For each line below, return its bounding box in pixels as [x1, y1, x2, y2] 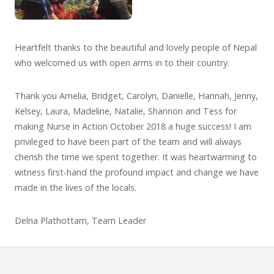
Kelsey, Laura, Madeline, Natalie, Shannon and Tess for [15, 105, 237, 117]
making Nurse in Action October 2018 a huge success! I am [15, 120, 251, 132]
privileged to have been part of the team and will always [15, 135, 242, 147]
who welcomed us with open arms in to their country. [15, 56, 229, 68]
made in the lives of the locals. [15, 181, 136, 193]
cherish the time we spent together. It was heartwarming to [15, 150, 257, 163]
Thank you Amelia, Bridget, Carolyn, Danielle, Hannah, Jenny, [15, 89, 258, 102]
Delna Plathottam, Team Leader [15, 214, 146, 226]
